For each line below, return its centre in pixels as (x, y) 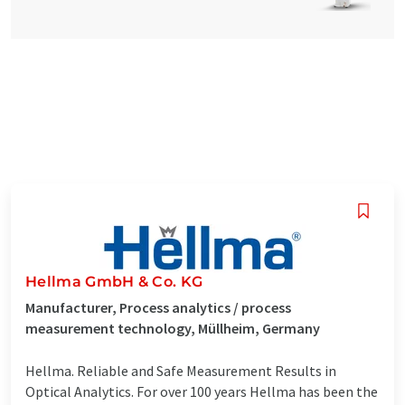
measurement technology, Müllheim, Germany (173, 328)
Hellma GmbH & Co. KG (114, 281)
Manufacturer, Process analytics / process (158, 307)
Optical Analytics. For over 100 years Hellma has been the (202, 391)
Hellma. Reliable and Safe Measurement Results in (181, 370)
